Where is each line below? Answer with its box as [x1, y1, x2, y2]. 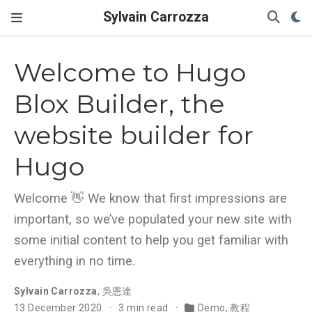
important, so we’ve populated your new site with [14, 212, 292, 228]
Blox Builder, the [14, 88, 224, 120]
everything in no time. [14, 253, 135, 270]
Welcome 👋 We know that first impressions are [14, 191, 287, 207]
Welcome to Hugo [14, 57, 246, 88]
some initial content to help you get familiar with [14, 233, 288, 249]
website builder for [14, 120, 253, 151]
